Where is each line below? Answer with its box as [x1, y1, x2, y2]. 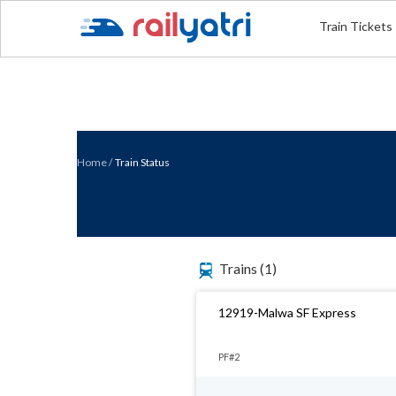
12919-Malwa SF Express [218, 305, 356, 321]
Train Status [115, 156, 170, 169]
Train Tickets [319, 19, 393, 34]
